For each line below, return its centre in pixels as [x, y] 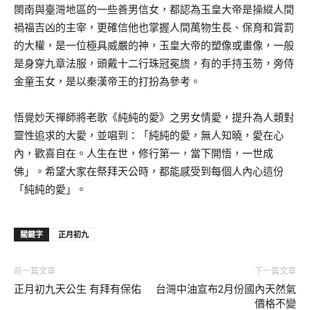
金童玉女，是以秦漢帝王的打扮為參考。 [107, 82]
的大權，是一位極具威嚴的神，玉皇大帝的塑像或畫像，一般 [154, 46]
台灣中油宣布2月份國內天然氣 [226, 290]
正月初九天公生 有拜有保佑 [77, 290]
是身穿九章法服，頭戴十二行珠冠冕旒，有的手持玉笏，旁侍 [154, 64]
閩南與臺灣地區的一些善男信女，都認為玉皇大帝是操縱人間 [154, 10]
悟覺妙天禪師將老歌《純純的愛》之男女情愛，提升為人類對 [154, 118]
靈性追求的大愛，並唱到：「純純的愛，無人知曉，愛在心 [149, 136]
